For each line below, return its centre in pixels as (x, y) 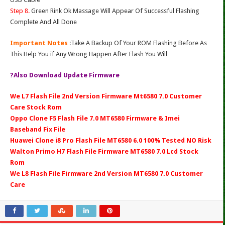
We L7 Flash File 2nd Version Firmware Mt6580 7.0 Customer (106, 96)
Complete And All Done (43, 22)
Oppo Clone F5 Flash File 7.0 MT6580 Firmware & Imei (95, 119)
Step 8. (20, 11)
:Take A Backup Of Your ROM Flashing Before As (138, 43)
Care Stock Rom (36, 107)
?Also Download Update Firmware (65, 75)
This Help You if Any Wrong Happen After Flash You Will (89, 54)
